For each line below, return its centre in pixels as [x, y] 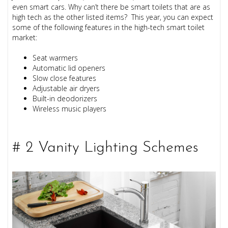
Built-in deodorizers [66, 99]
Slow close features [65, 78]
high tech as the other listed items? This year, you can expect [113, 17]
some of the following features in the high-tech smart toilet [109, 27]
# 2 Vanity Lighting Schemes [108, 148]
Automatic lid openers [69, 68]
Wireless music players [70, 109]
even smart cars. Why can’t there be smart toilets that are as [111, 7]
